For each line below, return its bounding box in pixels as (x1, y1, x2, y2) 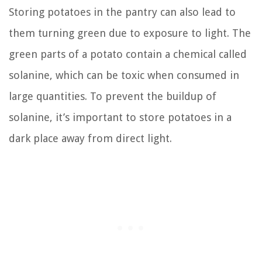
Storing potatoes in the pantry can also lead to (9, 6, 236, 19)
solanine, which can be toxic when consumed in (9, 69, 239, 82)
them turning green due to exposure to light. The (9, 27, 251, 40)
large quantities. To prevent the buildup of (9, 90, 216, 103)
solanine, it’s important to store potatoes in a (9, 111, 232, 124)
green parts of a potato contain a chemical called (9, 48, 247, 61)
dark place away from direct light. (9, 132, 172, 145)
